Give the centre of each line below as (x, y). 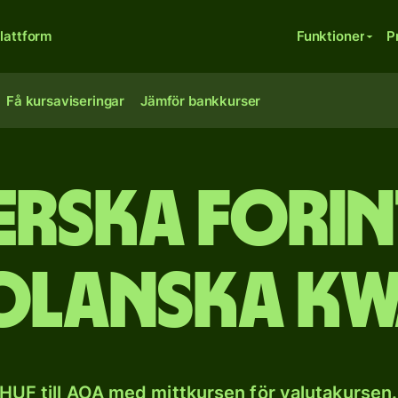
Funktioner (330, 36)
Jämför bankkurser (201, 101)
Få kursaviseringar (66, 101)
